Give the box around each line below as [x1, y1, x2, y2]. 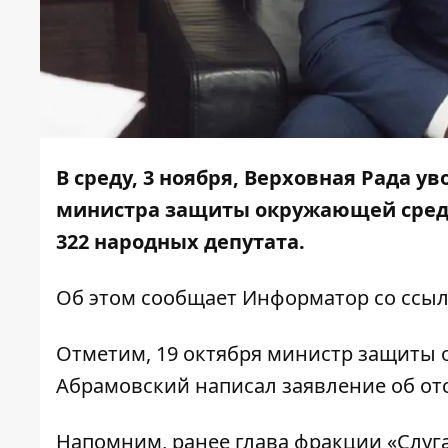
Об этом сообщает [56, 284, 242, 312]
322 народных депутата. [56, 228, 310, 256]
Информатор [242, 284, 369, 312]
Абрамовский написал [56, 372, 282, 400]
